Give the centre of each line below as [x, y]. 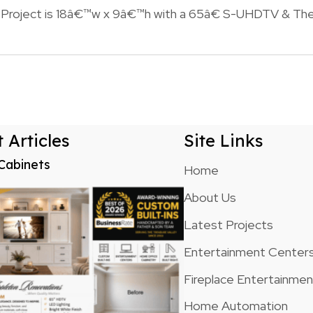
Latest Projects [229, 225]
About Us [210, 198]
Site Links [224, 141]
